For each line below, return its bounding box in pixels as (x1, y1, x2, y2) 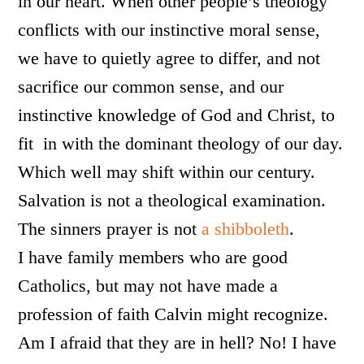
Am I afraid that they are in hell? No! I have (18, 332, 337, 353)
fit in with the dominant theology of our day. (18, 133, 344, 154)
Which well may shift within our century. (18, 162, 316, 182)
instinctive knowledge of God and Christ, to (18, 105, 336, 125)
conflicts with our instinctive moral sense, (18, 19, 321, 40)
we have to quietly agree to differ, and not (18, 48, 321, 68)
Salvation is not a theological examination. (18, 190, 327, 210)
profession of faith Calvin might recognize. (18, 304, 329, 324)
